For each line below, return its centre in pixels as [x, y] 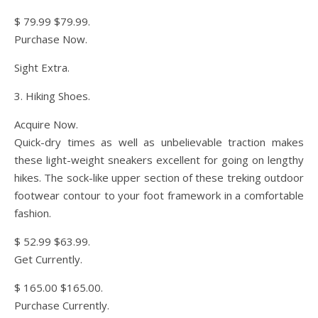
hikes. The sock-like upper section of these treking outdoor [159, 177]
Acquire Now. [46, 124]
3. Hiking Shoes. [52, 96]
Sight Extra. [42, 67]
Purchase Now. [51, 39]
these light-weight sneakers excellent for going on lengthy [159, 160]
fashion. [33, 213]
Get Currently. [48, 259]
